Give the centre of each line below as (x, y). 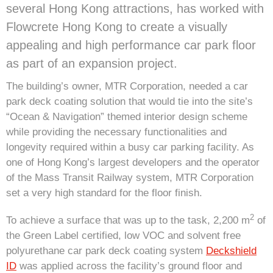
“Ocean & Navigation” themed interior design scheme (127, 117)
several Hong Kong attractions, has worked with (135, 9)
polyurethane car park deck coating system (106, 251)
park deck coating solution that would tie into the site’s (129, 102)
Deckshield (231, 251)
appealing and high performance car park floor (131, 45)
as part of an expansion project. (92, 64)
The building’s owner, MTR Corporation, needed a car (127, 87)
